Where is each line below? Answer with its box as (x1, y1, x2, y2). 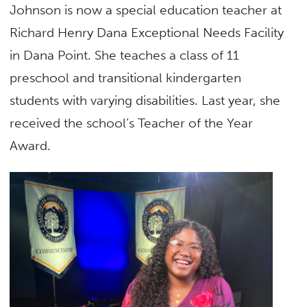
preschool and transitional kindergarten (10, 70, 242, 86)
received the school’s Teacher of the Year (10, 115, 254, 132)
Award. (10, 138, 51, 154)
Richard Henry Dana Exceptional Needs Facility (10, 25, 284, 41)
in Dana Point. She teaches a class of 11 (10, 47, 240, 64)
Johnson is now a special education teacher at (10, 2, 282, 19)
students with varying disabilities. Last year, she (10, 93, 281, 109)
